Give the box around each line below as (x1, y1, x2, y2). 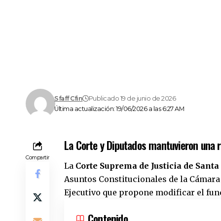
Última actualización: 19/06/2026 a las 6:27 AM (54, 105, 184, 113)
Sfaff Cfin (54, 95, 83, 103)
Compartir (26, 154, 49, 161)
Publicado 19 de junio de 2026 (88, 95, 176, 103)
